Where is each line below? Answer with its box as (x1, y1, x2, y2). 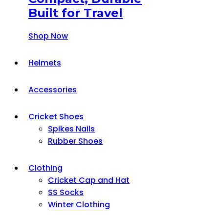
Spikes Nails (48, 123, 95, 134)
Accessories (28, 84, 77, 95)
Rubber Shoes (48, 135, 103, 147)
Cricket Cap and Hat (48, 174, 130, 186)
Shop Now (28, 30, 68, 42)
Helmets (28, 57, 61, 68)
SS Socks (48, 186, 84, 198)
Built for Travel (28, 5, 123, 20)
